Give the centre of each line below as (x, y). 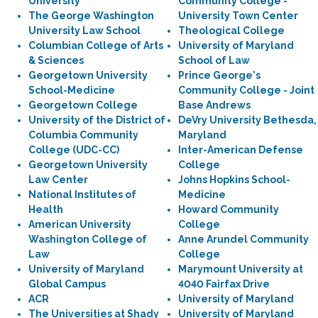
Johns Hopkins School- (234, 180)
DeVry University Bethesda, (247, 120)
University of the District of (97, 120)
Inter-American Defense (241, 150)
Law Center (58, 180)
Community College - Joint (246, 90)
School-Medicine (72, 90)
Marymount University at (241, 269)
